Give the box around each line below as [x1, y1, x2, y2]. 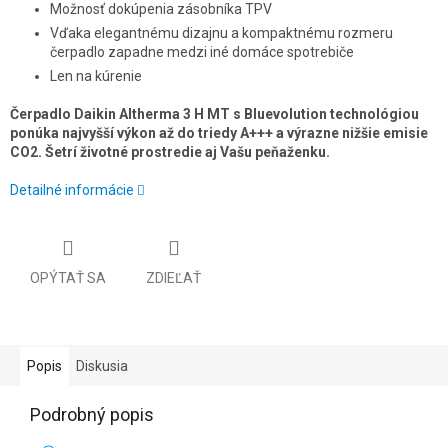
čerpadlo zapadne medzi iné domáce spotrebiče [50, 44, 354, 61]
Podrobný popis [30, 403, 154, 425]
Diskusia [76, 357, 128, 374]
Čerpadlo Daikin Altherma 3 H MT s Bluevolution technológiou [10, 106, 419, 123]
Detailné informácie [10, 182, 134, 199]
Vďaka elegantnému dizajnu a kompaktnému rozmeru [50, 25, 393, 42]
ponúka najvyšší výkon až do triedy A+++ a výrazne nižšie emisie [10, 125, 428, 142]
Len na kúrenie [50, 68, 142, 85]
